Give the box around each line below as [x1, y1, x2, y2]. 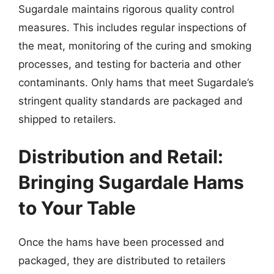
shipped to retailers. [18, 113, 116, 125]
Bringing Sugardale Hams [18, 171, 244, 193]
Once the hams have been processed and [18, 236, 224, 248]
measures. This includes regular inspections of [18, 21, 246, 34]
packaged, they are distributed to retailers [18, 254, 226, 267]
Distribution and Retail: [18, 146, 223, 168]
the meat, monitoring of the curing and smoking [18, 39, 251, 52]
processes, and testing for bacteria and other [18, 57, 241, 70]
